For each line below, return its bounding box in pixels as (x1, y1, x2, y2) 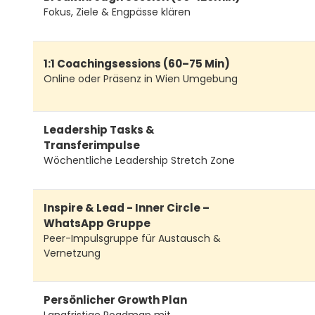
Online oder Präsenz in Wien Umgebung (44, 71, 238, 86)
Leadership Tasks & (44, 122, 155, 138)
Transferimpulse (44, 138, 140, 153)
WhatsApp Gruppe (44, 215, 150, 231)
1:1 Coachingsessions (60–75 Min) (44, 56, 230, 71)
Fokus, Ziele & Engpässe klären (44, 5, 191, 20)
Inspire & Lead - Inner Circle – (44, 200, 210, 215)
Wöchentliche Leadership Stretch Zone (44, 153, 235, 168)
